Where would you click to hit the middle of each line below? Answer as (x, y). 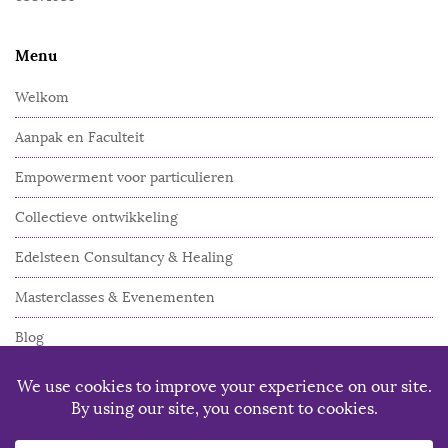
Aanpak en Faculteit (79, 138)
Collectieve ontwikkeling (96, 218)
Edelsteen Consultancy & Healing (124, 258)
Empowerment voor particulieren (124, 178)
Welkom (42, 98)
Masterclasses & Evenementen (115, 298)
